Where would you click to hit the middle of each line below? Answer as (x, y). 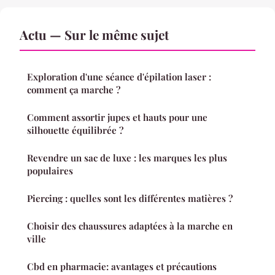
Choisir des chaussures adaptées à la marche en (130, 226)
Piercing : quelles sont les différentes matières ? (130, 199)
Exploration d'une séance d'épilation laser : (119, 77)
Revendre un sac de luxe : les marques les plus (127, 158)
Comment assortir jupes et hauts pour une (117, 118)
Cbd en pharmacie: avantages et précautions (122, 267)
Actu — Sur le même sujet (94, 35)
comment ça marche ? (74, 90)
